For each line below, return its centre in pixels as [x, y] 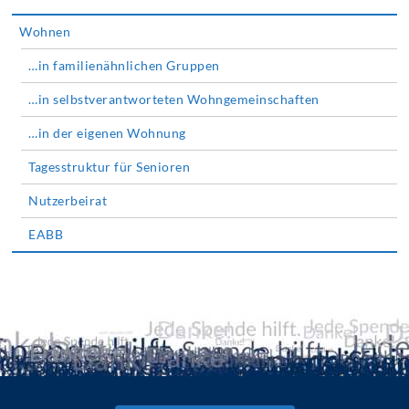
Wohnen [45, 32]
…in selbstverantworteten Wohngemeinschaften [174, 100]
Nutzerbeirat [68, 201]
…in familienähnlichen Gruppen [124, 66]
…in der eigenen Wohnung [107, 133]
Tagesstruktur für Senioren [110, 167]
